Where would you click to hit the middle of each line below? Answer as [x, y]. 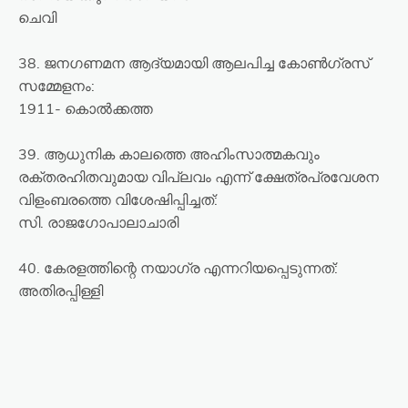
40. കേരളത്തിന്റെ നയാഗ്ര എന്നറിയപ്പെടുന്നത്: [178, 269]
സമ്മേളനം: [56, 87]
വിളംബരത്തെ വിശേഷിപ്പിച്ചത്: [118, 200]
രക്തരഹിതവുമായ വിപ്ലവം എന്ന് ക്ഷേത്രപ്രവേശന [199, 178]
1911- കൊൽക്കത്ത [86, 109]
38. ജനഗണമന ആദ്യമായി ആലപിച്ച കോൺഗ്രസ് [194, 64]
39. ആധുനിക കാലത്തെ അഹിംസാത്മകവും [169, 155]
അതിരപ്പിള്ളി [61, 291]
